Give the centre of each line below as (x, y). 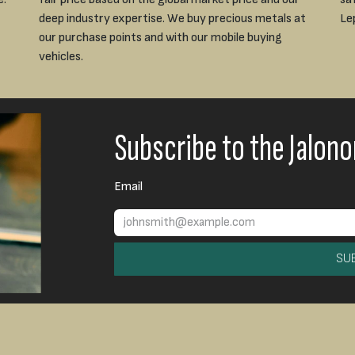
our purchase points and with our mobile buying (160, 38)
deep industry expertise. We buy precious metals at (172, 19)
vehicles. (61, 57)
